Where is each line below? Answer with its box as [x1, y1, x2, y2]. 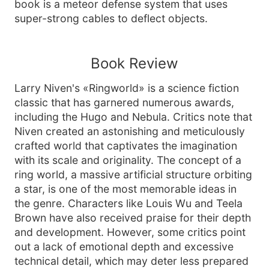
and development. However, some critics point [14, 226, 246, 238]
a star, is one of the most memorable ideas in [14, 183, 237, 195]
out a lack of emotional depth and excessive [14, 240, 234, 253]
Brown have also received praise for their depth [14, 211, 251, 224]
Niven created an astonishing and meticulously [14, 125, 245, 138]
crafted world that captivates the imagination [14, 139, 237, 152]
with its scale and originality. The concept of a [14, 154, 241, 166]
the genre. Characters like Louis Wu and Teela [14, 197, 243, 210]
